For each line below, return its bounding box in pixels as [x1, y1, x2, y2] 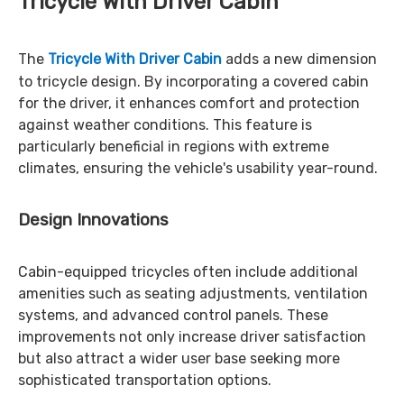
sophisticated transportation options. [18, 372, 271, 389]
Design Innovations [18, 210, 169, 230]
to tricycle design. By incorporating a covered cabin [18, 73, 369, 90]
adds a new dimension [222, 50, 377, 68]
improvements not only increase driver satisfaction [18, 328, 366, 345]
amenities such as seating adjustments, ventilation [18, 285, 368, 302]
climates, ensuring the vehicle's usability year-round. [18, 160, 378, 177]
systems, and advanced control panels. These [18, 307, 328, 324]
